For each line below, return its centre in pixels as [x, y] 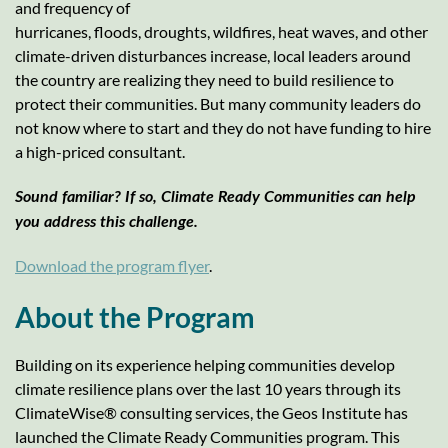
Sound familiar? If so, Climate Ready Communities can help [215, 196]
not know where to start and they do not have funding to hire [223, 127]
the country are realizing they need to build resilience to [204, 79]
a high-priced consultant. [100, 151]
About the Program [135, 316]
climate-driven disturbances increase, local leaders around [213, 55]
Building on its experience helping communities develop [205, 364]
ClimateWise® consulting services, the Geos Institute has [211, 412]
